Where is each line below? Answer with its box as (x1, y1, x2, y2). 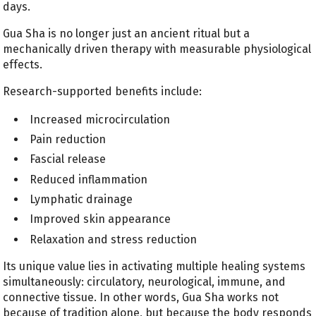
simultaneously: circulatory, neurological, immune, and (3, 274, 286, 288)
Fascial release (30, 152, 107, 166)
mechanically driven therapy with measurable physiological (3, 42, 312, 56)
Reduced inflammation (30, 172, 148, 186)
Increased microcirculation (30, 112, 171, 126)
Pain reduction (30, 132, 107, 146)
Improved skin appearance (30, 212, 171, 226)
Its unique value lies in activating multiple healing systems (3, 259, 306, 273)
